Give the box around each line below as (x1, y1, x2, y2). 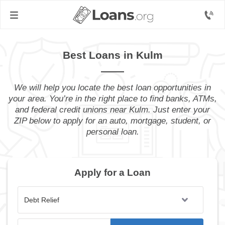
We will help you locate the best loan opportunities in (14, 83, 211, 92)
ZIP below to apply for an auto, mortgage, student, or (14, 116, 211, 126)
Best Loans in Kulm (62, 49, 163, 61)
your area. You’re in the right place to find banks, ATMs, (8, 94, 217, 103)
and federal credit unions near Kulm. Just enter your (15, 105, 210, 115)
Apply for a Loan (74, 167, 151, 178)
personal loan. (86, 127, 139, 137)
